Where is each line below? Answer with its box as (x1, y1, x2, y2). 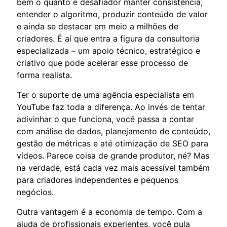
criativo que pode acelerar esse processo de (17, 57, 188, 68)
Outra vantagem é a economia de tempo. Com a (17, 206, 202, 217)
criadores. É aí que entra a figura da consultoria (17, 33, 200, 44)
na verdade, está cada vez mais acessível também (17, 162, 210, 173)
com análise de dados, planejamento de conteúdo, (17, 126, 210, 136)
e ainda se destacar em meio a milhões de (17, 21, 178, 31)
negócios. (17, 186, 54, 197)
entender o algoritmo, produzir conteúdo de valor (17, 9, 208, 19)
